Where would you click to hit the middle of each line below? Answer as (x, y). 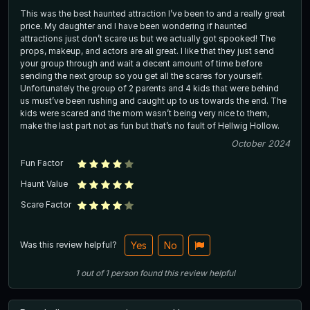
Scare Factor (46, 204)
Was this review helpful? (70, 244)
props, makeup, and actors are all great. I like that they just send (100, 51)
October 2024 (261, 143)
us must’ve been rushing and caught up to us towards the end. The (145, 100)
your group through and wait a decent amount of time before (141, 63)
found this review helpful (187, 273)
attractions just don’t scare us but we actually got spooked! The (140, 38)
